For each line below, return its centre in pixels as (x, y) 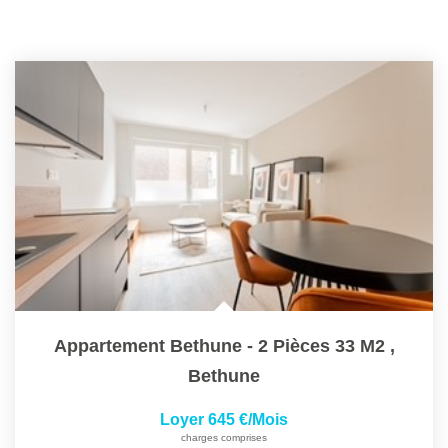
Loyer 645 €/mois (224, 420)
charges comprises (224, 438)
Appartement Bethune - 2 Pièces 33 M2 (219, 346)
